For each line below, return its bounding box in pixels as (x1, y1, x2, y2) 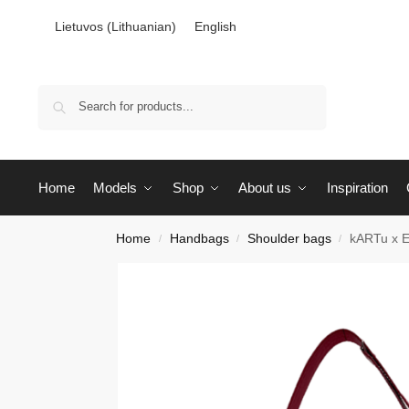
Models (93, 180, 138, 196)
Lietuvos (54, 19, 103, 35)
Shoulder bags (246, 232, 331, 246)
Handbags (169, 232, 229, 246)
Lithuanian (110, 19, 172, 35)
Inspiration (326, 180, 388, 196)
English (194, 19, 236, 35)
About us (238, 180, 292, 196)
